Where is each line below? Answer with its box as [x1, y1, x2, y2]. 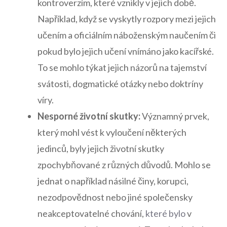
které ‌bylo [145, 208, 185, 219]
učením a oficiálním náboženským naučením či [37, 29, 216, 41]
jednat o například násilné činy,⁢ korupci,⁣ [37, 175, 188, 187]
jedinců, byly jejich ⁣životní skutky [37, 143, 164, 155]
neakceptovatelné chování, [37, 208, 145, 219]
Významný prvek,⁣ [140, 110, 209, 122]
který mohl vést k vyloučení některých [37, 127, 186, 138]
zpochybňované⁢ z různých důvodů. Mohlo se [37, 159, 211, 171]
